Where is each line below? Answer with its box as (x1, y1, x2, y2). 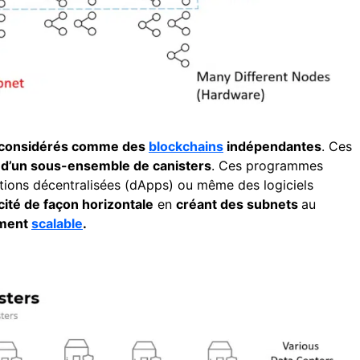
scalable (31, 215, 83, 231)
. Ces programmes (211, 157, 323, 174)
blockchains (149, 137, 223, 154)
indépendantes (223, 137, 321, 154)
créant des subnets (176, 195, 301, 212)
